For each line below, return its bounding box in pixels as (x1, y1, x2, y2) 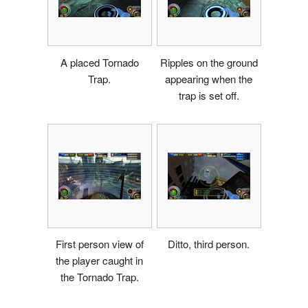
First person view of (55, 236, 144, 252)
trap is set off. (178, 87, 239, 102)
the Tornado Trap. (60, 269, 139, 285)
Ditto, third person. (168, 236, 250, 252)
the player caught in (56, 253, 143, 268)
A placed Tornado (60, 54, 139, 69)
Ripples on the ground (159, 54, 258, 69)
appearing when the (165, 71, 252, 86)
